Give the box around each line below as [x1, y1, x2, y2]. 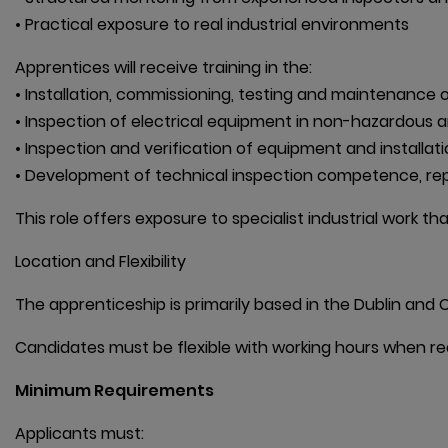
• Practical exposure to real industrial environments [15, 13, 409, 37]
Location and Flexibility [15, 250, 186, 274]
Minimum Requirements [15, 379, 214, 403]
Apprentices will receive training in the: [15, 56, 312, 80]
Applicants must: [15, 422, 144, 446]
